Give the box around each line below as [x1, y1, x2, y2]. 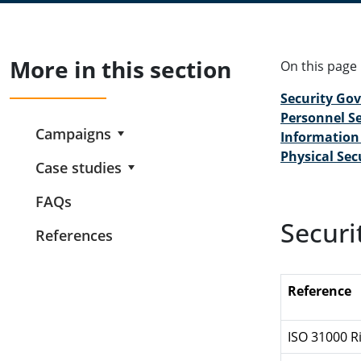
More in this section [10, 54, 231, 85]
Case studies [35, 158, 122, 177]
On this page [280, 57, 357, 75]
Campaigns [35, 124, 111, 143]
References [35, 226, 113, 245]
